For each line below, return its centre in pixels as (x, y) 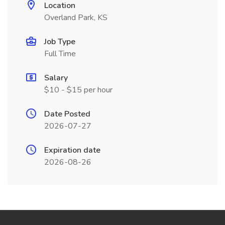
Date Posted (67, 114)
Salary (56, 78)
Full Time (60, 54)
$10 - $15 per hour (78, 90)
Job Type (60, 42)
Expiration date (72, 150)
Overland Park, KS (76, 18)
